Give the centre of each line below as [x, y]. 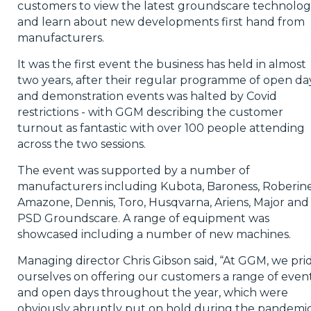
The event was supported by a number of [133, 171]
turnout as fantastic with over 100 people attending [161, 128]
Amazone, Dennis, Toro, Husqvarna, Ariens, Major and [163, 203]
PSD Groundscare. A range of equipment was [143, 219]
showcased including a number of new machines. [154, 235]
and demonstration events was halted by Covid [147, 96]
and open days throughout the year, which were [152, 293]
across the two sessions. [81, 144]
